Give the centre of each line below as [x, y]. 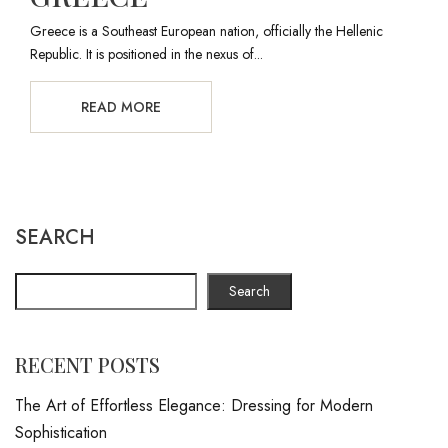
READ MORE [121, 107]
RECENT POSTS [87, 364]
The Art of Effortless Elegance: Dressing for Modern [194, 405]
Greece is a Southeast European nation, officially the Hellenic [206, 31]
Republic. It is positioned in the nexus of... [146, 54]
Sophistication [61, 432]
